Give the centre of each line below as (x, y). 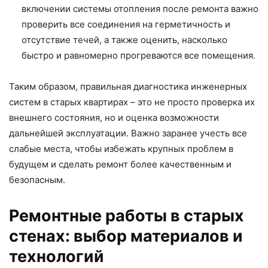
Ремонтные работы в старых (127, 215)
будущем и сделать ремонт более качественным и (120, 164)
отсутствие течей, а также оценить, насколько (124, 39)
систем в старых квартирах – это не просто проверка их (132, 102)
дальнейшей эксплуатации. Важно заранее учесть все (128, 133)
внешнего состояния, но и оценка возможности (114, 117)
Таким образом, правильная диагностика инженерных (128, 86)
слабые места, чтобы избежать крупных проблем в (121, 148)
